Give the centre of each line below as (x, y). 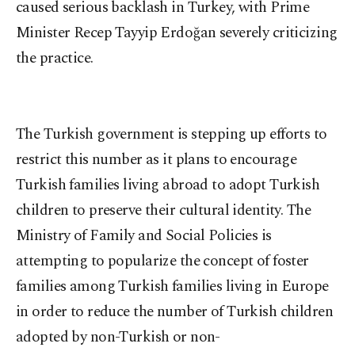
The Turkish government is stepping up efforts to (172, 134)
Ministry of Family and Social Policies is (144, 236)
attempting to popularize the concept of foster (162, 261)
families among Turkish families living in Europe (172, 286)
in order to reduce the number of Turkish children (175, 312)
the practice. (55, 58)
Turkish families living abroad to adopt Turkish (168, 185)
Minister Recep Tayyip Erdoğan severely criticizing (177, 33)
